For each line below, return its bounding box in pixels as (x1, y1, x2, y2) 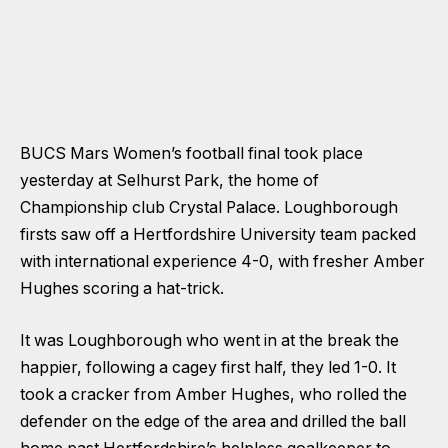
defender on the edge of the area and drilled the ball (20, 411, 406, 431)
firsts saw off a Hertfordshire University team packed (20, 225, 416, 245)
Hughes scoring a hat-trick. (20, 279, 224, 299)
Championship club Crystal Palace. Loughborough (20, 198, 398, 218)
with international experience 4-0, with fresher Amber (20, 252, 425, 272)
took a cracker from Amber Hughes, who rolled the (20, 384, 407, 404)
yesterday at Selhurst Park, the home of (20, 171, 319, 191)
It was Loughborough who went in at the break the (20, 330, 399, 350)
